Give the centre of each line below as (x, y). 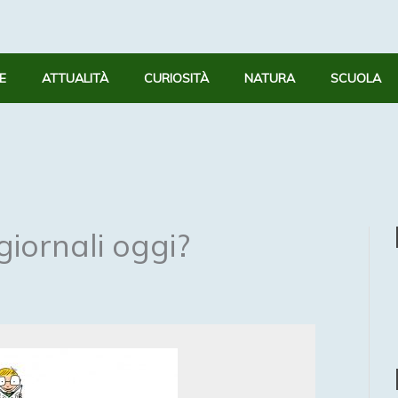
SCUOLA (356, 78)
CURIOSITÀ (176, 78)
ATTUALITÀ (75, 78)
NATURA (270, 78)
